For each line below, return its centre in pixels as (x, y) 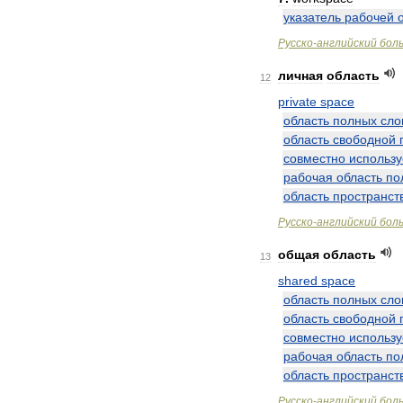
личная (300, 76)
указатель (312, 17)
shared (298, 281)
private (297, 102)
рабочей (369, 17)
